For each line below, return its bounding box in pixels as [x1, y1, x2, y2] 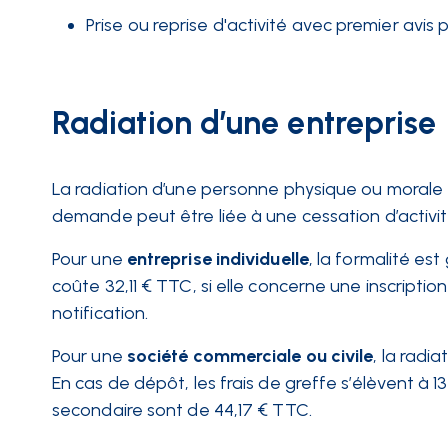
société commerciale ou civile [126, 345, 374, 367]
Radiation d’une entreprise [52, 104, 437, 142]
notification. [52, 302, 157, 324]
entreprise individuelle [126, 248, 309, 270]
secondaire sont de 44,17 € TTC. [52, 399, 312, 421]
